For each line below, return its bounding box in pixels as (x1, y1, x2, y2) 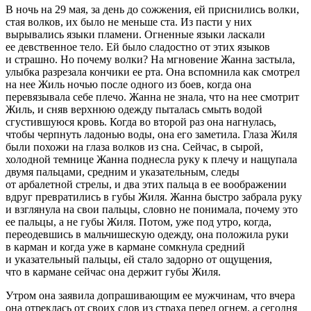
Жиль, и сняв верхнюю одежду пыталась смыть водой (6, 103, 262, 115)
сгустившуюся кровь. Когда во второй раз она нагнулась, (6, 115, 276, 128)
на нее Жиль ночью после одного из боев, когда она (6, 78, 251, 90)
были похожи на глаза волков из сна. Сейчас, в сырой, (6, 140, 263, 153)
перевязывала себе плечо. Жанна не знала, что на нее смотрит (6, 90, 299, 103)
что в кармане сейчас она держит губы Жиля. (6, 265, 221, 278)
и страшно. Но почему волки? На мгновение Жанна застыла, (6, 53, 295, 65)
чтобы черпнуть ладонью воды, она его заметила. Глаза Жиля (6, 128, 297, 140)
